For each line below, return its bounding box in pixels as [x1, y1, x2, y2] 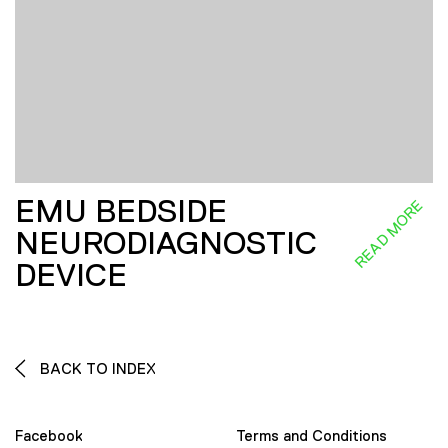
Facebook [15, 427, 83, 445]
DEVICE [15, 256, 127, 293]
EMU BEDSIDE [15, 192, 227, 229]
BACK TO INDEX [36, 359, 156, 377]
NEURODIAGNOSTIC [15, 224, 317, 261]
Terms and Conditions [236, 427, 387, 445]
